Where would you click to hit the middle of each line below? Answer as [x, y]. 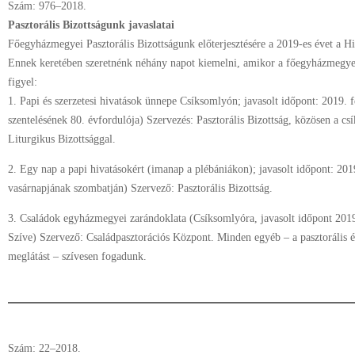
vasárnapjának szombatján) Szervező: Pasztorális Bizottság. [140, 188]
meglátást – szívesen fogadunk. [77, 256]
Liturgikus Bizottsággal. [62, 139]
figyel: [23, 82]
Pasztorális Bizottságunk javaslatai [91, 25]
